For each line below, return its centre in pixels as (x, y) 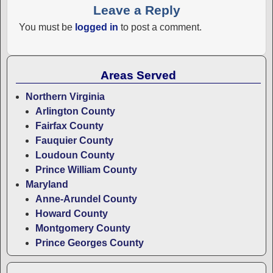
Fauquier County (74, 141)
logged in (96, 27)
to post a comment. (160, 27)
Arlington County (75, 112)
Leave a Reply (136, 10)
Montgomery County (83, 229)
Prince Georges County (90, 243)
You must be (47, 27)
